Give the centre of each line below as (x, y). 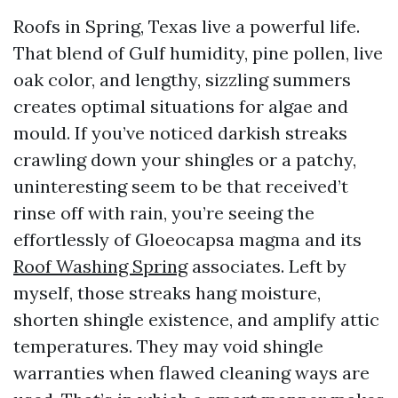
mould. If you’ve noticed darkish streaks (180, 133)
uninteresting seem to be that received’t (181, 186)
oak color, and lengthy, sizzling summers (182, 80)
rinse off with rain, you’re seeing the (164, 213)
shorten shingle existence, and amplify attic (196, 319)
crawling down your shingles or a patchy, (185, 159)
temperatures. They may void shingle (168, 346)
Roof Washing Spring (100, 266)
